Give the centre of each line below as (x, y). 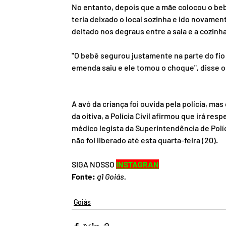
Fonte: (83, 177)
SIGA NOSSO (94, 164)
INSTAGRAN (137, 164)
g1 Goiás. (111, 177)
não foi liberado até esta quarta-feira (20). (145, 140)
